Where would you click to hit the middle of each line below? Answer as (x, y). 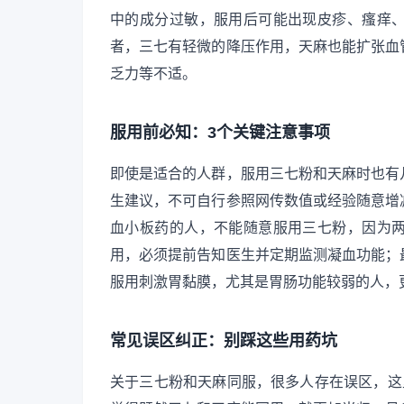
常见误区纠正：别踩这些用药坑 (224, 340)
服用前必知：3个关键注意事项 (220, 132)
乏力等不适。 (153, 74)
